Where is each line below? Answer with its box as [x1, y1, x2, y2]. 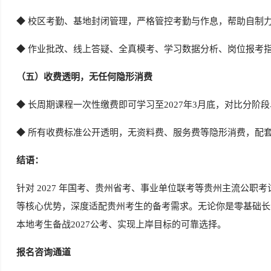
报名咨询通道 [16, 247, 71, 257]
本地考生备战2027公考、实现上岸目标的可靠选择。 [16, 220, 226, 229]
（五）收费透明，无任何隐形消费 [16, 72, 152, 82]
